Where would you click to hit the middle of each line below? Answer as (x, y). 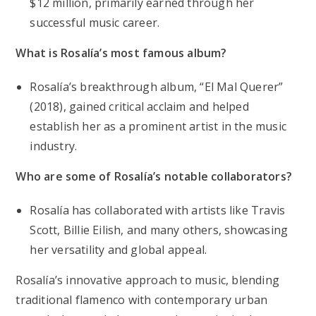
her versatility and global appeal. (119, 250)
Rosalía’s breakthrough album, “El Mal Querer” (157, 87)
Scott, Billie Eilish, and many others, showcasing (159, 230)
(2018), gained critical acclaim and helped (139, 107)
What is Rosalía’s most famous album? (121, 53)
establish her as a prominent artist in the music (158, 127)
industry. (54, 146)
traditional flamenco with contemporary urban (142, 300)
